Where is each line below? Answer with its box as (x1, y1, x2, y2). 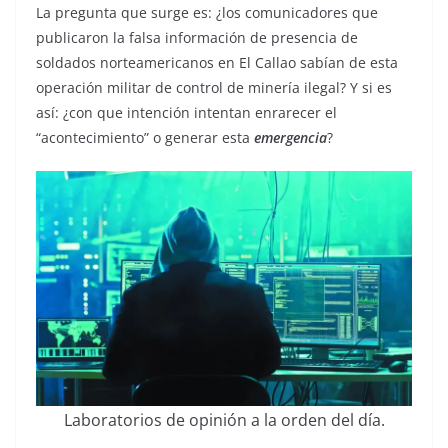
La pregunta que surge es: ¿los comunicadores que (36, 3, 378, 22)
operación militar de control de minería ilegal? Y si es (36, 78, 392, 97)
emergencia (254, 128, 327, 147)
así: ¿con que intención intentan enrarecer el (36, 103, 337, 122)
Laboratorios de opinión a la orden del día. (63, 409, 385, 431)
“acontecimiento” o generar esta (36, 128, 254, 147)
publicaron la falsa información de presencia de (36, 28, 358, 47)
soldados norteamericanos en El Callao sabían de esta (36, 53, 398, 72)
